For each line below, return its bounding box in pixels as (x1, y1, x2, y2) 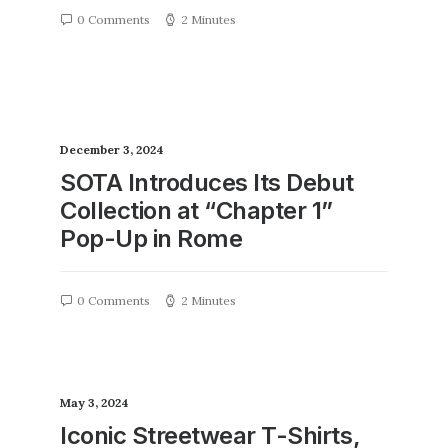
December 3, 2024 (60, 142, 164, 157)
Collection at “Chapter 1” (60, 196, 334, 225)
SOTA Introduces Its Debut (60, 168, 355, 197)
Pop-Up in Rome (60, 224, 243, 253)
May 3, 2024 (60, 395, 129, 410)
